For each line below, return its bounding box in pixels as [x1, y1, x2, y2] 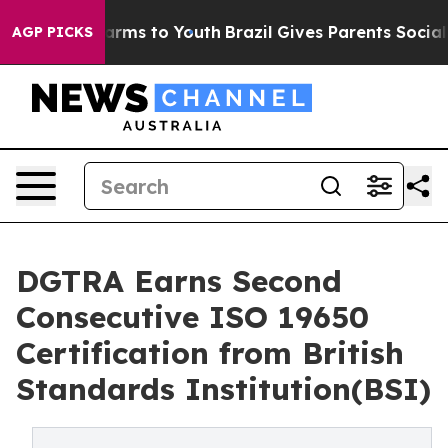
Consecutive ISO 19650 [16, 298, 369, 336]
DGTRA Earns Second [16, 262, 342, 300]
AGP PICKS [12, 23, 93, 41]
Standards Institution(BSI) [16, 370, 431, 408]
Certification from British [16, 334, 404, 372]
